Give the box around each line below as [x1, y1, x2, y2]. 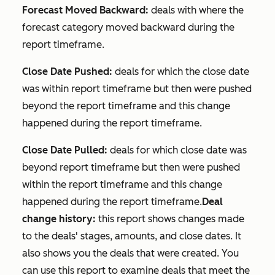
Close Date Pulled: [22, 144, 110, 157]
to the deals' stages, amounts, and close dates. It [22, 230, 241, 242]
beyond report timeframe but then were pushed [22, 161, 240, 174]
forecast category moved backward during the [22, 21, 234, 34]
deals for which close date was [110, 144, 247, 157]
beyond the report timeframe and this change [22, 100, 230, 112]
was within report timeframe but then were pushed [22, 83, 252, 95]
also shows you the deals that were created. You [22, 247, 239, 260]
